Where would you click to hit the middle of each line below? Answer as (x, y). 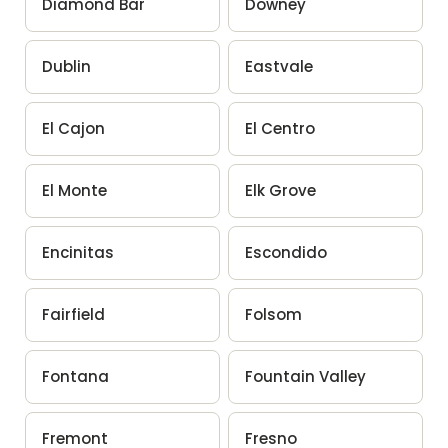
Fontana (75, 376)
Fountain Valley (305, 376)
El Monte (74, 190)
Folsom (273, 314)
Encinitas (77, 252)
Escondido (286, 252)
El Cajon (73, 128)
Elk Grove (280, 190)
